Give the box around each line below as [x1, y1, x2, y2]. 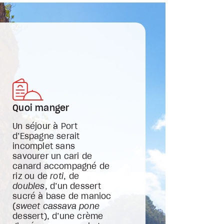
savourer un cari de [12, 152, 92, 160]
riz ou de [12, 172, 50, 180]
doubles [12, 182, 45, 190]
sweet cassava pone [15, 202, 100, 210]
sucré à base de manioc [12, 192, 111, 200]
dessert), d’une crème [12, 212, 103, 220]
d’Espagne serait [12, 132, 80, 140]
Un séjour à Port [12, 122, 78, 130]
